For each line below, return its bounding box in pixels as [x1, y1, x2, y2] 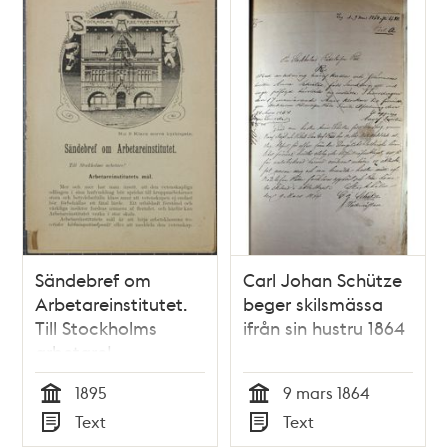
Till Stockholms [35, 315, 158, 339]
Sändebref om [35, 267, 152, 291]
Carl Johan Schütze [243, 267, 402, 291]
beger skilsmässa [243, 291, 383, 315]
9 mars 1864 [283, 381, 369, 403]
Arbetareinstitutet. [35, 291, 188, 315]
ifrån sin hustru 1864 [243, 315, 405, 339]
